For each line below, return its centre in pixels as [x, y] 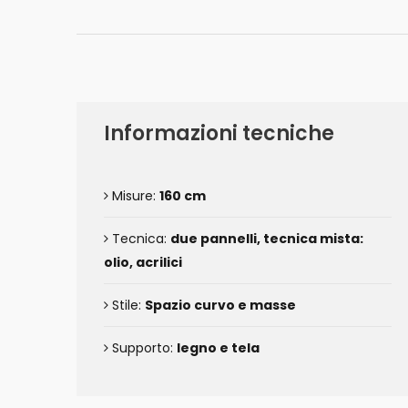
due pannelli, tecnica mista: [267, 239]
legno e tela [218, 348]
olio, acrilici [143, 262]
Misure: [134, 196]
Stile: [127, 305]
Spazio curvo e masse [220, 305]
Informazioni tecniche [219, 133]
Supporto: [143, 348]
